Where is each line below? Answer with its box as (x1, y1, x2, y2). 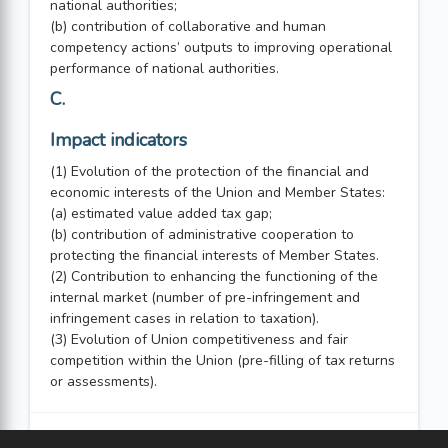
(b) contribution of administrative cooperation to (50, 225, 354, 244)
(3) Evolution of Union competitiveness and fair (50, 330, 348, 349)
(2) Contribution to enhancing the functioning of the (50, 267, 378, 286)
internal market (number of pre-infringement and (50, 288, 360, 307)
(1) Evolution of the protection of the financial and (50, 162, 369, 181)
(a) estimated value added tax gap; (50, 204, 272, 223)
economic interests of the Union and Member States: (50, 183, 385, 202)
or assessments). (50, 372, 157, 391)
